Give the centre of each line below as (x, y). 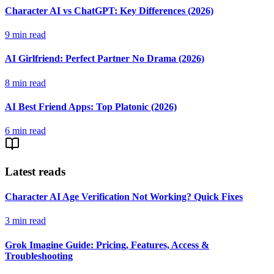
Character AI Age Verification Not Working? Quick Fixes (124, 197)
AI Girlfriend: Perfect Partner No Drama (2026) (105, 59)
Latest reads (35, 171)
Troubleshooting (39, 256)
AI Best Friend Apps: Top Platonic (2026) (91, 106)
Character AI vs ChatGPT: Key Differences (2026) (109, 10)
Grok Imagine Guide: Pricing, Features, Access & (107, 245)
